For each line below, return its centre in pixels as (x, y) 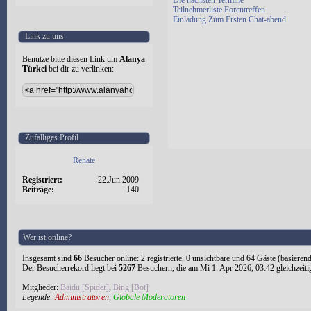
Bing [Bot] (131, 287)
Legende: (39, 297)
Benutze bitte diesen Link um (71, 59)
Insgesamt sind (48, 258)
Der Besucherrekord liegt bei (70, 268)
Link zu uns (43, 36)
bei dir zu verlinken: (80, 69)
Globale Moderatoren (149, 297)
